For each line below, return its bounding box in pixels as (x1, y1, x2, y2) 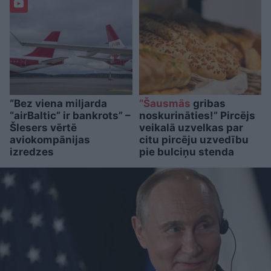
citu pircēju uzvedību (139, 133, 249, 146)
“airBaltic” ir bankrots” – (10, 109, 131, 122)
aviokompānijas (10, 133, 90, 146)
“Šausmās (139, 97, 191, 109)
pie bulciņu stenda (139, 145, 234, 158)
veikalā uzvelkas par (139, 121, 243, 134)
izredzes (10, 145, 54, 158)
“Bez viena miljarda (10, 97, 107, 109)
